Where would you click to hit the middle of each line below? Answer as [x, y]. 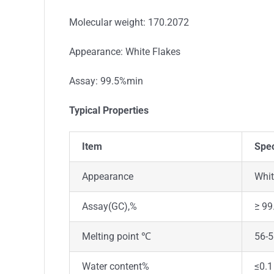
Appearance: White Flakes [124, 51]
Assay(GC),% [109, 206]
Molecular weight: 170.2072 [129, 22]
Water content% [115, 266]
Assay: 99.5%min [106, 81]
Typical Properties [109, 110]
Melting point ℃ [116, 236]
